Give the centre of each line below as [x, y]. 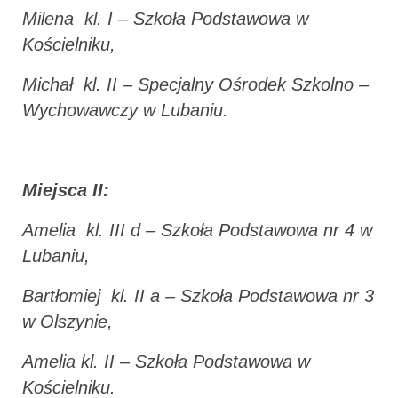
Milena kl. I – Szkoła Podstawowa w [165, 18]
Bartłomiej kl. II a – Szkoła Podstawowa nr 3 [198, 295]
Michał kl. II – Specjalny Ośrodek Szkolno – [195, 84]
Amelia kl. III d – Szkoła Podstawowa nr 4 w [197, 230]
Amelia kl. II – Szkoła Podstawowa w [166, 361]
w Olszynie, [68, 321]
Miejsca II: [66, 190]
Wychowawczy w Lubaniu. [125, 110]
